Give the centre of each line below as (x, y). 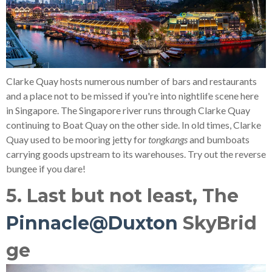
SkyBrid (217, 223)
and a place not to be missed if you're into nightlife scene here (132, 95)
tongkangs (168, 139)
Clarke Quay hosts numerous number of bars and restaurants (131, 81)
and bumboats (219, 139)
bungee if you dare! (46, 168)
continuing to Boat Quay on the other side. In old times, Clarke (134, 124)
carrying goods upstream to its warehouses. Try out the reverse (136, 154)
